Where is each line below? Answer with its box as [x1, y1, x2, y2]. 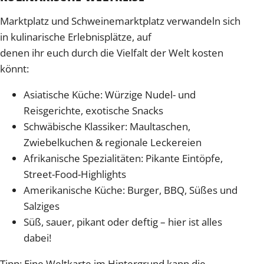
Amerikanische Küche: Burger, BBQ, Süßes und [24, 183, 237, 197]
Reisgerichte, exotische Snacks [24, 103, 163, 117]
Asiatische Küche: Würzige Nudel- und [24, 87, 196, 101]
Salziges [24, 199, 60, 213]
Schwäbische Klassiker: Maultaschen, [24, 119, 190, 133]
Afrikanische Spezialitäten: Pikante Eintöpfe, [24, 151, 223, 165]
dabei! [24, 230, 51, 245]
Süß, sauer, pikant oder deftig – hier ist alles [24, 214, 222, 229]
